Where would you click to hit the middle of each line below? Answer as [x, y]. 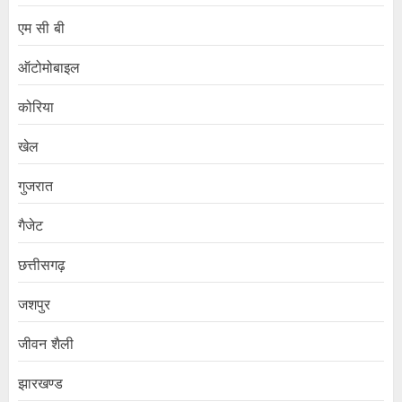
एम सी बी [41, 29]
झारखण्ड [40, 384]
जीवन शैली [46, 345]
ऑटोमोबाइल [49, 68]
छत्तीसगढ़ [42, 266]
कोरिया [36, 108]
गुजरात [35, 187]
